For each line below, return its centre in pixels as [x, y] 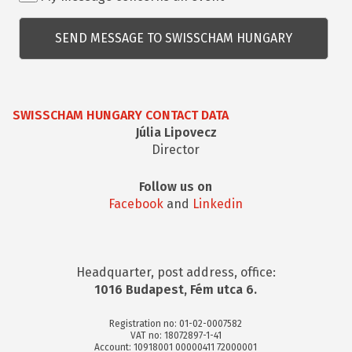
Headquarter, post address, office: [176, 272]
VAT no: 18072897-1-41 [176, 335]
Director [176, 149]
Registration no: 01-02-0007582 [176, 323]
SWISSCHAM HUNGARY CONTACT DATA [121, 115]
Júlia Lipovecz [176, 132]
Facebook [136, 203]
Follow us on [176, 186]
